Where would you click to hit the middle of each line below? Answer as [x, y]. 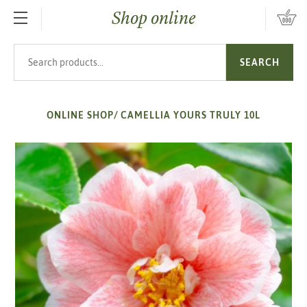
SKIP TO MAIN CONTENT [89, 27]
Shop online [153, 18]
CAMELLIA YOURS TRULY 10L [191, 115]
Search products [48, 50]
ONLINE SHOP [80, 115]
